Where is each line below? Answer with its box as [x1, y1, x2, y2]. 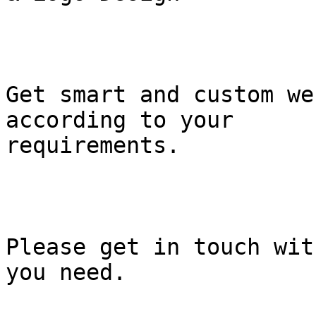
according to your [6, 107, 233, 133]
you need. [6, 260, 126, 286]
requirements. [6, 133, 180, 159]
